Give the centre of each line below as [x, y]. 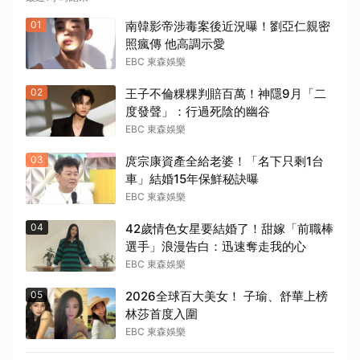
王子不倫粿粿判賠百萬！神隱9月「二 [226, 94]
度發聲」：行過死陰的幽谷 [198, 112]
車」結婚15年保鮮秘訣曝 [192, 179]
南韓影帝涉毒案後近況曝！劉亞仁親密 [228, 27]
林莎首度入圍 [168, 314]
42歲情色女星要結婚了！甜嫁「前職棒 [229, 229]
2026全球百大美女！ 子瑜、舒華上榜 [227, 297]
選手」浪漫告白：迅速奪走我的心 [216, 247]
